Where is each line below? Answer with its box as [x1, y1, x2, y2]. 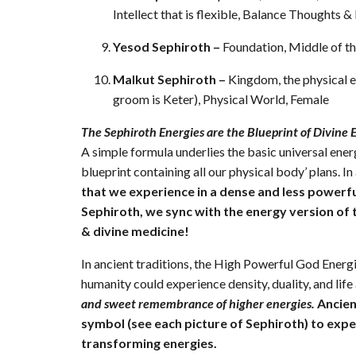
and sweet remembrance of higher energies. [81, 296, 315, 311]
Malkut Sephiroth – [113, 72, 228, 87]
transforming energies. [81, 335, 217, 351]
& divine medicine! [81, 223, 189, 239]
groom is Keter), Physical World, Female [113, 91, 329, 107]
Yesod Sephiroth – [113, 39, 222, 55]
